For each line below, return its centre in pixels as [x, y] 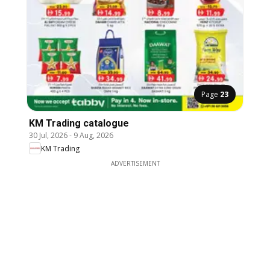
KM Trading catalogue [79, 124]
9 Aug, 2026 [93, 136]
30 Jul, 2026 [48, 136]
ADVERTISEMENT [135, 164]
